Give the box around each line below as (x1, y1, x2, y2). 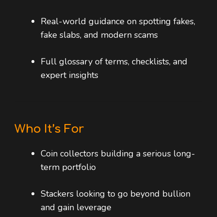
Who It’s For (15, 123, 84, 136)
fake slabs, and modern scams (41, 29, 158, 41)
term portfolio (41, 161, 96, 173)
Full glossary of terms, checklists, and (41, 56, 187, 68)
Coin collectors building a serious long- (41, 148, 195, 160)
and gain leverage (41, 201, 111, 214)
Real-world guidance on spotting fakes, (41, 15, 195, 28)
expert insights (41, 69, 98, 81)
